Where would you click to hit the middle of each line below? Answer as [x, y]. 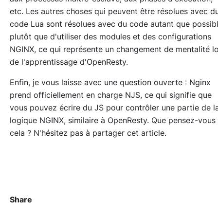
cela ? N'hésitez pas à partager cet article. [88, 133]
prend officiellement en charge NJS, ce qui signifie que [111, 95]
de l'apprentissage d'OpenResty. [69, 62]
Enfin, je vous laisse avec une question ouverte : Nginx [110, 82]
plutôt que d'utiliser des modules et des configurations [110, 37]
